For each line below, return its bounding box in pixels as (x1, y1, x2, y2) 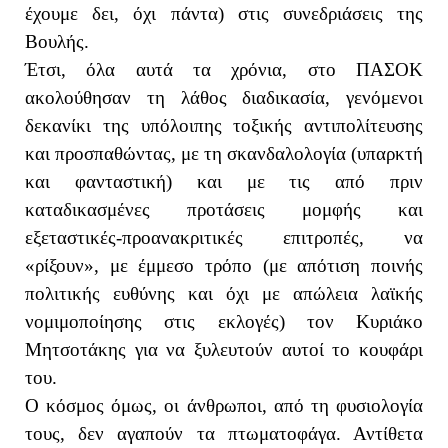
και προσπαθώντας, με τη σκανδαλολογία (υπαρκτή (25, 142, 423, 164)
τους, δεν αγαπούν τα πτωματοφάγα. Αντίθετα (25, 422, 423, 444)
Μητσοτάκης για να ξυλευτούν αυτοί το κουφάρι (25, 338, 423, 360)
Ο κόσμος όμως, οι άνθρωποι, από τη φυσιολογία (25, 394, 423, 416)
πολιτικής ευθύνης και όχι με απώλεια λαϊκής (25, 282, 423, 304)
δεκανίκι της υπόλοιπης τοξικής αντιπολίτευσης (25, 114, 423, 136)
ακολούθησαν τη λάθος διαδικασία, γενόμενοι (25, 86, 423, 108)
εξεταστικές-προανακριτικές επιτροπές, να (25, 226, 423, 248)
